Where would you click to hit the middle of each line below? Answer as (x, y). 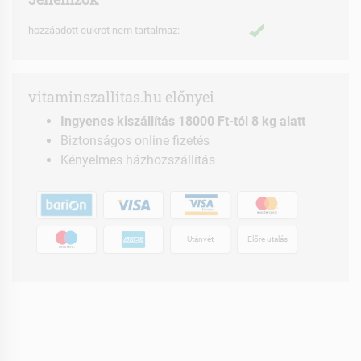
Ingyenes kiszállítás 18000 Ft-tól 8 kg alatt (183, 121)
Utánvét (200, 239)
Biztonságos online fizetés (135, 140)
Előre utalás (267, 239)
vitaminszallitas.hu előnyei (121, 97)
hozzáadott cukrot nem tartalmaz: (104, 30)
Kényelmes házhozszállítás (138, 160)
